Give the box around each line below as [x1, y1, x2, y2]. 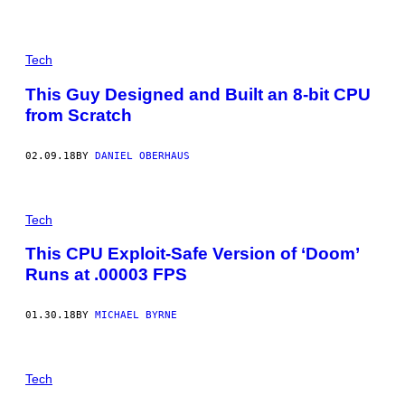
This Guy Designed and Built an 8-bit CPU [25, 84, 371, 104]
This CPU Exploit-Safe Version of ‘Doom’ [25, 244, 359, 264]
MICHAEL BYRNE [95, 309, 177, 322]
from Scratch [25, 105, 132, 125]
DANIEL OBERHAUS [95, 149, 190, 162]
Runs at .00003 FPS [25, 265, 187, 285]
